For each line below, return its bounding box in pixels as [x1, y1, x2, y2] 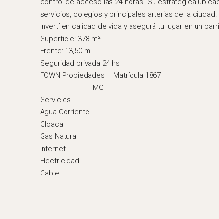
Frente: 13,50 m [40, 46, 90, 55]
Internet [40, 144, 66, 153]
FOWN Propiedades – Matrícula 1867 [40, 71, 161, 80]
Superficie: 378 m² [40, 34, 101, 43]
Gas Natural [40, 132, 78, 141]
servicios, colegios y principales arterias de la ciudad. [40, 10, 217, 19]
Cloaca [40, 120, 63, 129]
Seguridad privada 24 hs [40, 59, 120, 67]
